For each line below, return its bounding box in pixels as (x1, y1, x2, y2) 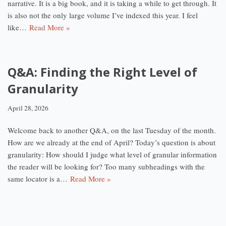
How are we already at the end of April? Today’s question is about (8, 137, 215, 147)
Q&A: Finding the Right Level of (8, 64, 197, 80)
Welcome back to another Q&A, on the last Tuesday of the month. (8, 125, 216, 135)
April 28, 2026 (8, 103, 48, 112)
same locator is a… (8, 174, 70, 184)
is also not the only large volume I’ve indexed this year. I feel (8, 10, 198, 20)
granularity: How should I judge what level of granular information (8, 149, 217, 159)
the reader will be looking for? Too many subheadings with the (8, 161, 205, 172)
